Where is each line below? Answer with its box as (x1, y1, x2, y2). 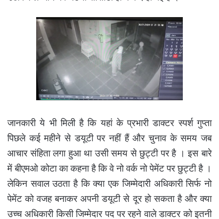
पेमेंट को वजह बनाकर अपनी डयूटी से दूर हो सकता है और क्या (7, 193, 212, 205)
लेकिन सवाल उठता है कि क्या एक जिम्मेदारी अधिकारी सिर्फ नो (7, 178, 212, 190)
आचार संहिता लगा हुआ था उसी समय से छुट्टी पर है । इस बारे (7, 148, 212, 159)
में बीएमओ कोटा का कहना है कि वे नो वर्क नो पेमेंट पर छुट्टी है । (7, 163, 212, 175)
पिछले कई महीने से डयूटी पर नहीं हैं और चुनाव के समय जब (7, 132, 212, 144)
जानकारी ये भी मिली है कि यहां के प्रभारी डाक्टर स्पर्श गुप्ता (7, 117, 212, 129)
